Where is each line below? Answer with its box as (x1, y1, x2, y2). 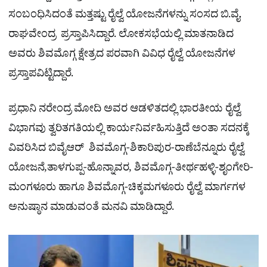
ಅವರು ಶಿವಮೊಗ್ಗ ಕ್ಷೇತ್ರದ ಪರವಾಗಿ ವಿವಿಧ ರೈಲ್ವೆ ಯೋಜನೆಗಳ (8, 47, 235, 65)
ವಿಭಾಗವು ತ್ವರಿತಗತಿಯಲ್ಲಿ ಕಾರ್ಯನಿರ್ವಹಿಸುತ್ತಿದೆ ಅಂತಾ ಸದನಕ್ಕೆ (8, 122, 249, 139)
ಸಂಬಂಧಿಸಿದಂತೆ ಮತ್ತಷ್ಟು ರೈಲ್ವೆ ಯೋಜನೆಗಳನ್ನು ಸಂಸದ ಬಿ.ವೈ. (8, 8, 241, 26)
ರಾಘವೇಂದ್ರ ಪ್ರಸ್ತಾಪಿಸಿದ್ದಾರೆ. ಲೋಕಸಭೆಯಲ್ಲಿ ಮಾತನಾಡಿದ (8, 27, 234, 45)
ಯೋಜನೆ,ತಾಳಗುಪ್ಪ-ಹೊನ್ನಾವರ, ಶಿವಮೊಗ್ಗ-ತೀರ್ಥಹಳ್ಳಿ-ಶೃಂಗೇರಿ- (8, 161, 253, 179)
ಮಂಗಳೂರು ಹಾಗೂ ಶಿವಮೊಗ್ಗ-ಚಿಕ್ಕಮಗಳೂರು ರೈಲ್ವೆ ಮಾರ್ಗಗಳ (8, 181, 246, 198)
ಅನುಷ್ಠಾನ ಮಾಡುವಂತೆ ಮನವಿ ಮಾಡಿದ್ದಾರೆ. (8, 200, 174, 218)
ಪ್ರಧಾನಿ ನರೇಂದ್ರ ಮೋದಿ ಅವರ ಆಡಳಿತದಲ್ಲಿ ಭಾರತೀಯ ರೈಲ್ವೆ (8, 102, 241, 120)
